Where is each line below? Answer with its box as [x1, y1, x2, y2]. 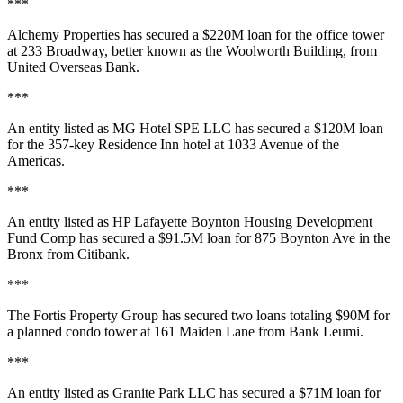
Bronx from [7, 246, 74, 262]
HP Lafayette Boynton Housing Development [112, 214, 372, 229]
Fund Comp [7, 230, 76, 246]
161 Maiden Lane [150, 324, 255, 339]
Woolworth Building [226, 43, 343, 58]
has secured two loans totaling [158, 308, 332, 323]
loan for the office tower [244, 27, 384, 42]
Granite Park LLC [112, 385, 216, 400]
